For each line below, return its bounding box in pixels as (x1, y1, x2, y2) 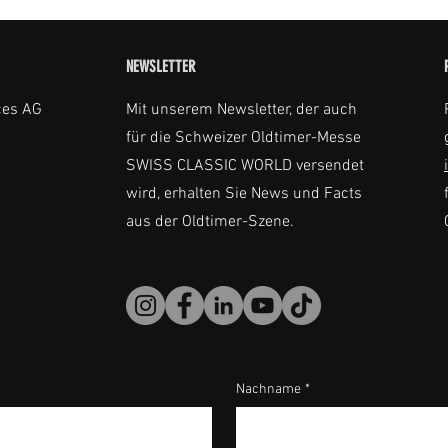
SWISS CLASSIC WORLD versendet (126, 156, 364, 176)
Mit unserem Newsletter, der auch (126, 100, 357, 120)
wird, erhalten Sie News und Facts (126, 184, 362, 204)
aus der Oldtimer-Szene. (126, 212, 294, 232)
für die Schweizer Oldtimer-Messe (126, 128, 361, 148)
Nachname (236, 381, 301, 398)
